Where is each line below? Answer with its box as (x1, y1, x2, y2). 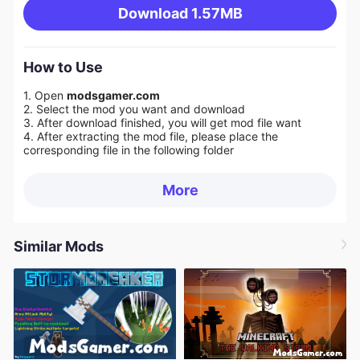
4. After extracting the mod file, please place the (22, 129, 278, 143)
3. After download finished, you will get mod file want (22, 115, 301, 129)
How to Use (22, 59, 103, 76)
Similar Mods (13, 238, 104, 256)
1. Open (22, 88, 67, 102)
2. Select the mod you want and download (22, 101, 248, 116)
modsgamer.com (66, 88, 162, 102)
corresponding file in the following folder (22, 142, 234, 157)
